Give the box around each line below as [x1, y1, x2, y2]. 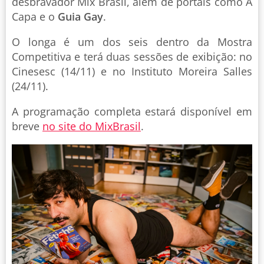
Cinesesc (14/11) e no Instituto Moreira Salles [12, 64, 252, 78]
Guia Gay [58, 9, 103, 24]
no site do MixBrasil [42, 118, 141, 133]
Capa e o [12, 9, 58, 24]
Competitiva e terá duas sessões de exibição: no [12, 49, 252, 64]
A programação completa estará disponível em [12, 104, 252, 118]
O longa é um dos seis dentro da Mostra [12, 34, 252, 49]
